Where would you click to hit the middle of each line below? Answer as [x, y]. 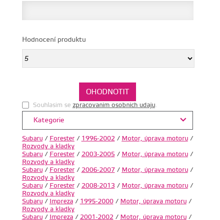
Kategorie [48, 121]
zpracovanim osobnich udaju [114, 105]
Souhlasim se [53, 105]
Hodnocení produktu [54, 40]
